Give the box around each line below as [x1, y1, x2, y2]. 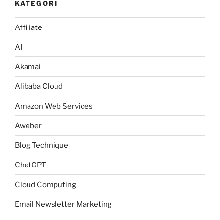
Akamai [15, 62, 41, 71]
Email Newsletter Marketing [15, 199, 112, 209]
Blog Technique [15, 140, 68, 150]
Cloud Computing [15, 180, 76, 189]
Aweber [15, 121, 42, 130]
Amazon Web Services [15, 101, 93, 110]
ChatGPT [15, 160, 46, 169]
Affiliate [15, 23, 42, 32]
